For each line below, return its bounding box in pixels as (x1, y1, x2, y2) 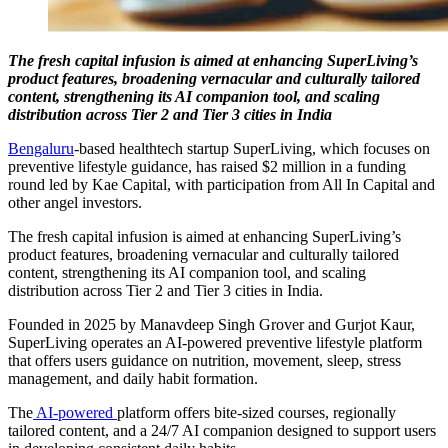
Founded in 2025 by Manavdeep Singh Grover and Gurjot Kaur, (8, 315, 415, 333)
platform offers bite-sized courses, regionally (117, 403, 396, 421)
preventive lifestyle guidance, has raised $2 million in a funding (8, 157, 406, 175)
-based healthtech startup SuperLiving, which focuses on (74, 139, 430, 157)
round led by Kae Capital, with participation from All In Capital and (8, 175, 435, 193)
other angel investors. (8, 193, 142, 211)
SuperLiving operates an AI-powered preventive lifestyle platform (8, 333, 422, 351)
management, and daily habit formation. (8, 369, 258, 387)
